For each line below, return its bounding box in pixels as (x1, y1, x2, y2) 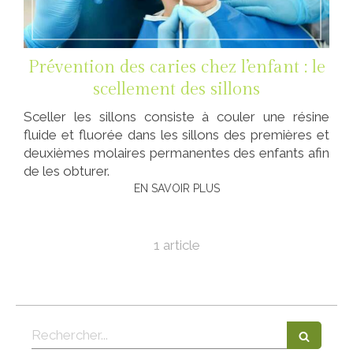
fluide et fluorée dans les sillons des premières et (24, 126, 329, 143)
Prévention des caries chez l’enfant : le (28, 56, 325, 77)
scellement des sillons (93, 78, 260, 99)
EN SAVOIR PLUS (133, 181, 220, 195)
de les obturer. (24, 162, 110, 179)
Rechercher (31, 321, 108, 338)
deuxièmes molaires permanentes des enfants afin (24, 144, 329, 161)
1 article (153, 236, 200, 253)
